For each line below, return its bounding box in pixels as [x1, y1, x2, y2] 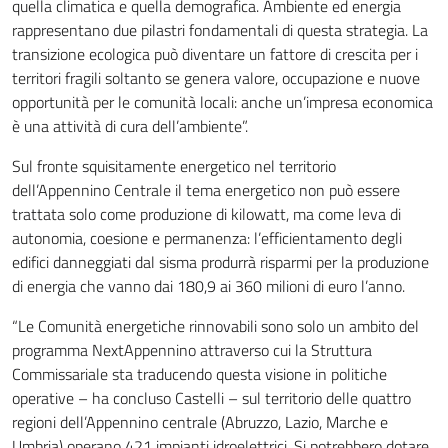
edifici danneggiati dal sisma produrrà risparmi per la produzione [12, 250, 429, 274]
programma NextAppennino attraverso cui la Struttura [12, 338, 372, 362]
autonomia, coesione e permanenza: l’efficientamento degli [12, 226, 402, 250]
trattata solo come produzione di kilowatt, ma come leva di [12, 202, 401, 226]
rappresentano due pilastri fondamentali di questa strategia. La [12, 18, 428, 42]
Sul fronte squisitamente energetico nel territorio [12, 154, 336, 178]
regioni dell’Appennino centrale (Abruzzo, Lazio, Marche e [12, 410, 388, 434]
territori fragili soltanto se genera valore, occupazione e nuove [12, 66, 420, 90]
